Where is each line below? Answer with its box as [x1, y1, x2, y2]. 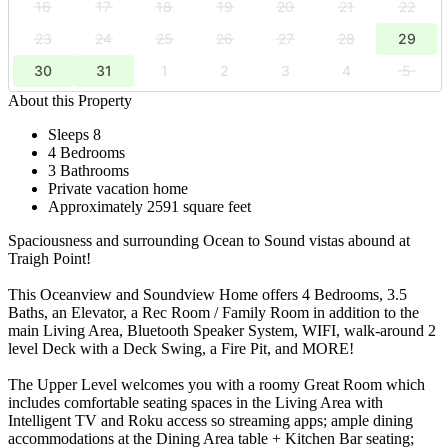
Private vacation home [48, 179, 188, 197]
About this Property [8, 91, 132, 109]
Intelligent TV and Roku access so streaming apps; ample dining [8, 411, 413, 429]
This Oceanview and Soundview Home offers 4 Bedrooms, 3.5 [8, 285, 407, 303]
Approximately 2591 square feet [48, 197, 251, 215]
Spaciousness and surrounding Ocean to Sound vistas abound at [8, 231, 410, 249]
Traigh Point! [8, 249, 91, 267]
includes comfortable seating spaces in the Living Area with [8, 393, 383, 411]
